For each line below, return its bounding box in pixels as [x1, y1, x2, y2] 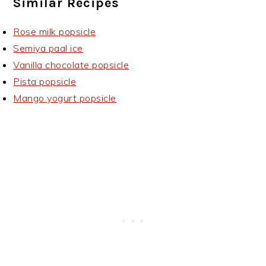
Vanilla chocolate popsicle [13, 59, 129, 71]
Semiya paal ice [13, 42, 83, 54]
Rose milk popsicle [13, 26, 96, 37]
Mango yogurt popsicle [13, 92, 116, 104]
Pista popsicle [13, 75, 77, 87]
